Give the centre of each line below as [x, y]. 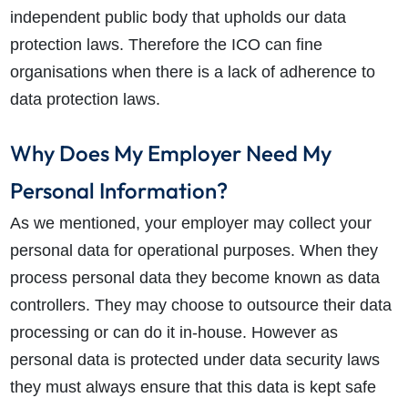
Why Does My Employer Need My [170, 153]
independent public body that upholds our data [178, 18]
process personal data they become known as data [194, 278]
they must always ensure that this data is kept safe [193, 388]
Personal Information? [118, 191]
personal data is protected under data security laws [194, 360]
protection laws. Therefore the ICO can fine [166, 45]
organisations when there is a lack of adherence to [192, 72]
